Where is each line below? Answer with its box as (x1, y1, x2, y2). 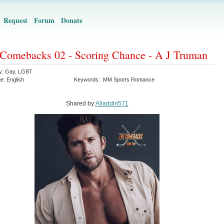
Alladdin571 (95, 100, 128, 107)
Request (3, 15, 27, 25)
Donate (61, 15, 82, 25)
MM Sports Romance (103, 76, 154, 82)
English (6, 76, 24, 82)
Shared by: (65, 100, 95, 107)
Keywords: (74, 76, 103, 82)
